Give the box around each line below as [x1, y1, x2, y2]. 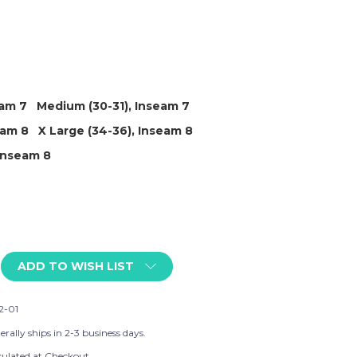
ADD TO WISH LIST [17, 259, 134, 273]
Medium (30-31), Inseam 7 [36, 99, 190, 113]
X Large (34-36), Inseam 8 [37, 124, 193, 138]
